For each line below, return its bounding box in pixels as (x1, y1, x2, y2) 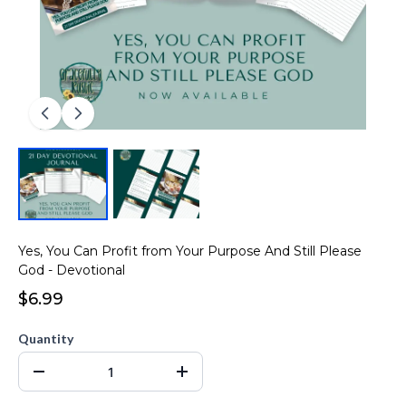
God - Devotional (18, 262, 125, 278)
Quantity (18, 331, 73, 346)
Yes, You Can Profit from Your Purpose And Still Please (18, 243, 362, 259)
